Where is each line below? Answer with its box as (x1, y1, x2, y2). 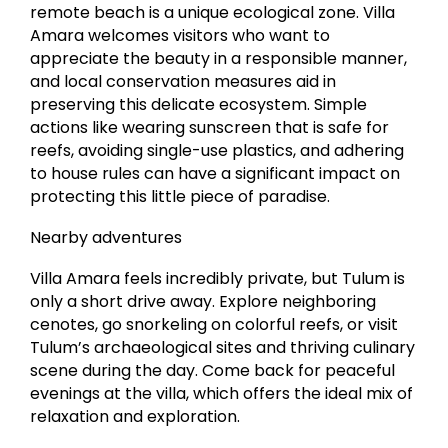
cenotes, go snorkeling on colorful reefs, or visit (30, 313, 399, 337)
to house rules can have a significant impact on (30, 162, 401, 186)
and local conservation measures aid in (30, 70, 337, 94)
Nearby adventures (30, 226, 183, 250)
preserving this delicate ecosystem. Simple (30, 93, 368, 117)
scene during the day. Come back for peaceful (30, 359, 396, 383)
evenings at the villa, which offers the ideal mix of (30, 382, 414, 406)
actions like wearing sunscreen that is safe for (30, 116, 390, 140)
